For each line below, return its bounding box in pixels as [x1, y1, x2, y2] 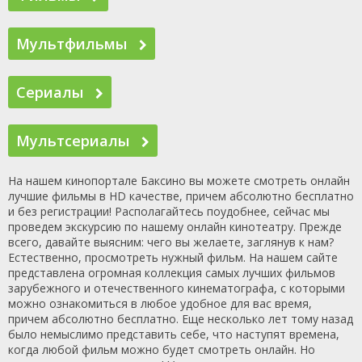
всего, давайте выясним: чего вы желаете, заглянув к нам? [8, 234, 334, 250]
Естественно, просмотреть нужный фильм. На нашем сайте [8, 250, 338, 265]
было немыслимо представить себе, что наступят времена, [8, 326, 339, 342]
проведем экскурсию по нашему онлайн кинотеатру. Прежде [8, 219, 342, 234]
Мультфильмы [16, 34, 131, 53]
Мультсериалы [16, 131, 133, 150]
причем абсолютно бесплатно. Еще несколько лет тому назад [8, 311, 353, 326]
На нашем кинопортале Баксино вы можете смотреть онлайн [8, 173, 350, 188]
